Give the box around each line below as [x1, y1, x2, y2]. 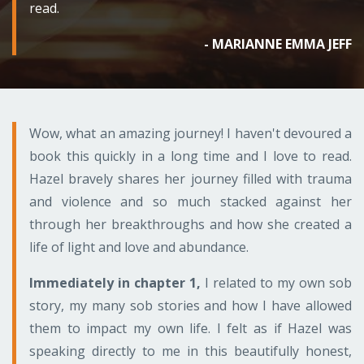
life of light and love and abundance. [29, 237, 249, 256]
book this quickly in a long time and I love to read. [29, 146, 352, 165]
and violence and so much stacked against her [29, 192, 352, 210]
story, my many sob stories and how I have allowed [29, 296, 352, 314]
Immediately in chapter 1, [29, 273, 201, 292]
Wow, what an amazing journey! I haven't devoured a [29, 123, 352, 142]
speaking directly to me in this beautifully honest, [29, 341, 352, 360]
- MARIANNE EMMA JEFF [204, 34, 352, 53]
